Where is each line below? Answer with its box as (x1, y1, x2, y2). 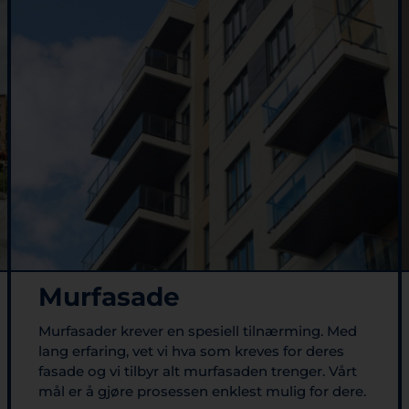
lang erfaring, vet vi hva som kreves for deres (38, 341, 344, 360)
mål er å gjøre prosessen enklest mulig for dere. (38, 382, 366, 400)
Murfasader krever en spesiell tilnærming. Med (38, 321, 357, 340)
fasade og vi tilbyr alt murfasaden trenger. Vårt (38, 362, 357, 380)
